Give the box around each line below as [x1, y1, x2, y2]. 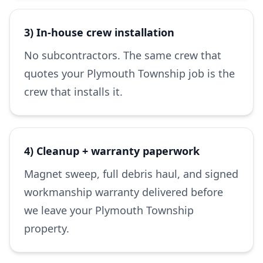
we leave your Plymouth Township [24, 203, 194, 217]
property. [24, 221, 69, 235]
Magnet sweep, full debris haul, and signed [24, 167, 238, 181]
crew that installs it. [24, 85, 123, 99]
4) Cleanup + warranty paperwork [24, 144, 200, 158]
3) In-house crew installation [24, 25, 174, 39]
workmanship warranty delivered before [24, 185, 223, 199]
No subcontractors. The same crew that [24, 48, 221, 62]
